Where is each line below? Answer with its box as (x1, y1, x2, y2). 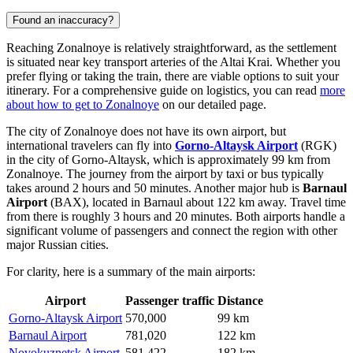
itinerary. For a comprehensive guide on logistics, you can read (6, 83, 320, 97)
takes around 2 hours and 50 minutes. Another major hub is (6, 180, 303, 195)
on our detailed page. (159, 97, 266, 111)
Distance (217, 293, 263, 307)
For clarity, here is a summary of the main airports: (6, 264, 255, 278)
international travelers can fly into (6, 138, 175, 152)
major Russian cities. (6, 237, 109, 251)
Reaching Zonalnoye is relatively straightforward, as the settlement (6, 40, 336, 54)
